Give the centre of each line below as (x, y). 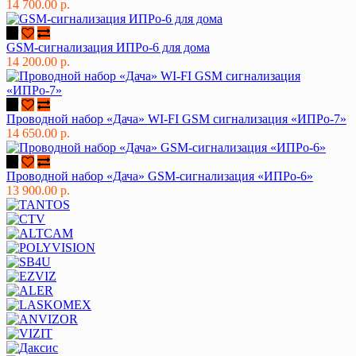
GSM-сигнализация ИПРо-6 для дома (108, 47)
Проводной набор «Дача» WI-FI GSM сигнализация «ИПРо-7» (176, 118)
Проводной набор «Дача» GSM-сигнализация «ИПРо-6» (160, 176)
